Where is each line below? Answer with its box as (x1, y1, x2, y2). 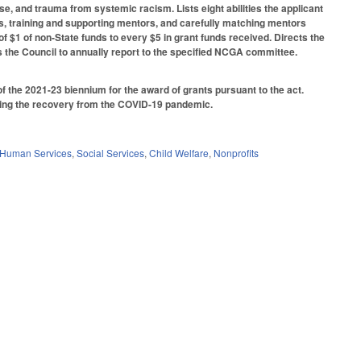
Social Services (77, 146, 145, 160)
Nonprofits (214, 146, 259, 160)
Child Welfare (149, 146, 210, 160)
